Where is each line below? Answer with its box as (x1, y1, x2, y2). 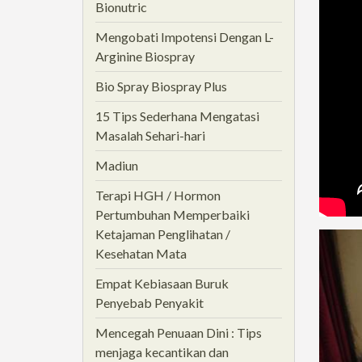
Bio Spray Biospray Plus (95, 78, 227, 94)
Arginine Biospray (95, 48, 195, 64)
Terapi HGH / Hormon (95, 187, 221, 203)
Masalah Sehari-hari (95, 128, 205, 143)
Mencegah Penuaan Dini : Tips (95, 325, 262, 340)
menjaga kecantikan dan (95, 344, 229, 360)
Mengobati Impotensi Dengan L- (95, 29, 274, 44)
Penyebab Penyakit (95, 295, 204, 310)
